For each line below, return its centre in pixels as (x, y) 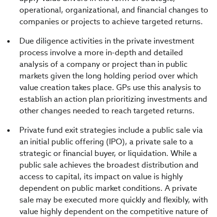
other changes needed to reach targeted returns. (107, 111)
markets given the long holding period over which (108, 76)
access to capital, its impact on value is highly (101, 177)
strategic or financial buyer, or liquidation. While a (108, 153)
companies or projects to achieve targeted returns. (111, 22)
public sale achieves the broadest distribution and (109, 165)
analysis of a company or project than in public (103, 64)
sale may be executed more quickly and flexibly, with (114, 200)
